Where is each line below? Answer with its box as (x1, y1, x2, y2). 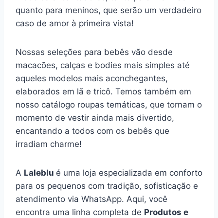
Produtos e (144, 207, 188, 217)
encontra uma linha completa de (16, 207, 144, 217)
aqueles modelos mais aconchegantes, (16, 73, 168, 83)
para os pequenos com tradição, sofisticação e (16, 181, 198, 191)
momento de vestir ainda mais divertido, (16, 112, 174, 123)
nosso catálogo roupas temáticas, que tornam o (16, 99, 202, 109)
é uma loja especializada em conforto (56, 167, 202, 178)
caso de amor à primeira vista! (16, 18, 134, 28)
